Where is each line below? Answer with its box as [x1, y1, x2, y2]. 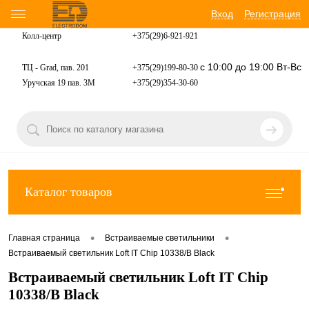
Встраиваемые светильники [105, 233, 215, 243]
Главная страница [8, 233, 80, 243]
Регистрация [244, 8, 301, 19]
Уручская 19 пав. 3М [22, 78, 95, 88]
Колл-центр [22, 31, 61, 41]
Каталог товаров [25, 185, 112, 199]
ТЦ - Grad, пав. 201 [22, 63, 89, 73]
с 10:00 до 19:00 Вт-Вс [200, 61, 301, 73]
